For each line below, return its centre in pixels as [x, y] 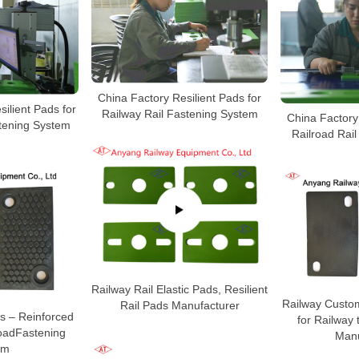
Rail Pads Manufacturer [179, 305]
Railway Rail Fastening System [179, 113]
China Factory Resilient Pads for [179, 97]
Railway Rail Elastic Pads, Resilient [179, 289]
